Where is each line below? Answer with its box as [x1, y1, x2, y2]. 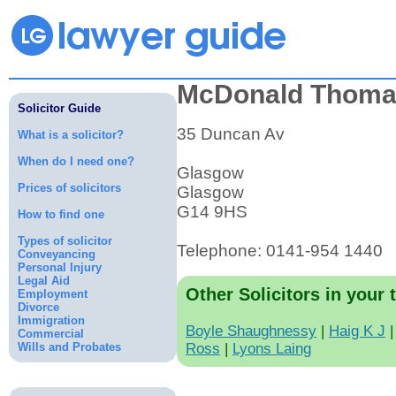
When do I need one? [18, 155, 134, 168]
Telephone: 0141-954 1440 [177, 241, 383, 260]
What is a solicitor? [18, 128, 124, 141]
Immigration [18, 314, 85, 327]
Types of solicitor [18, 234, 112, 247]
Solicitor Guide [18, 102, 101, 115]
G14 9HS [177, 202, 247, 221]
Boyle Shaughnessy [186, 323, 316, 339]
